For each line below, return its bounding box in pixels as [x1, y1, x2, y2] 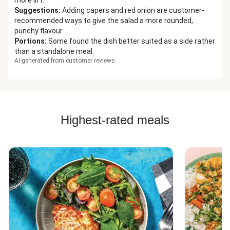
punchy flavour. [14, 27, 64, 35]
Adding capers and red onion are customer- [62, 6, 204, 14]
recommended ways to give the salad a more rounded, [14, 16, 193, 25]
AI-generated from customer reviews [14, 57, 115, 64]
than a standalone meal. [14, 47, 94, 55]
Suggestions [14, 6, 59, 14]
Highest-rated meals [61, 113, 169, 127]
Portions [14, 37, 45, 45]
